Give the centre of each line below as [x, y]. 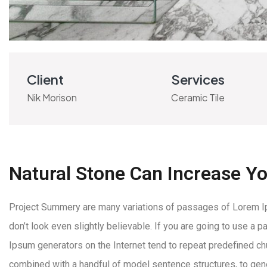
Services [198, 79]
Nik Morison [52, 97]
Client [45, 79]
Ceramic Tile [198, 97]
